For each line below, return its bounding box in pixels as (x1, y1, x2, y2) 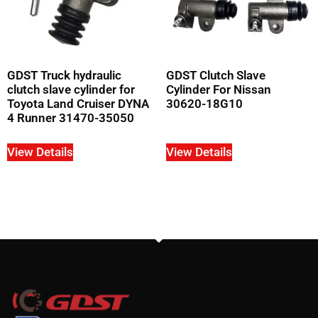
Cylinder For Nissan (166, 82, 271, 97)
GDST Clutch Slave (166, 68, 265, 83)
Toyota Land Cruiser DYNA (7, 97, 149, 111)
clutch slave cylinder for (7, 82, 135, 97)
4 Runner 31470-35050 (7, 111, 134, 126)
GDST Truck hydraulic (7, 68, 121, 83)
